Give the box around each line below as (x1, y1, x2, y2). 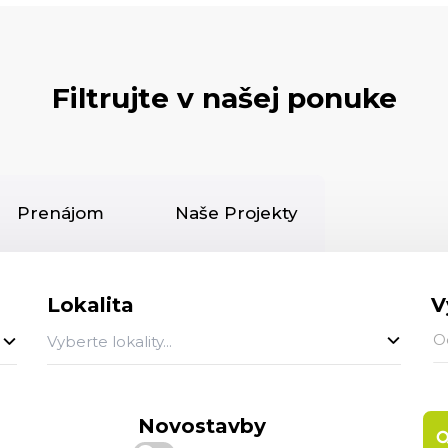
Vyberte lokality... (47, 331, 173, 351)
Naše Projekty (175, 203, 299, 224)
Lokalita (47, 292, 135, 317)
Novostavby (138, 414, 267, 439)
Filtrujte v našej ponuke (51, 81, 397, 115)
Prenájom (16, 203, 104, 224)
